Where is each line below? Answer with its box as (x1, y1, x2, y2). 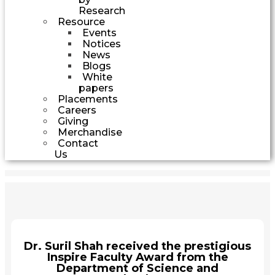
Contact (58, 137, 98, 149)
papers (79, 82, 114, 94)
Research (79, 4, 125, 17)
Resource (58, 15, 105, 28)
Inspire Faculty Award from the (47, 250, 228, 264)
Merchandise (58, 126, 122, 138)
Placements (58, 93, 118, 105)
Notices (82, 37, 121, 50)
